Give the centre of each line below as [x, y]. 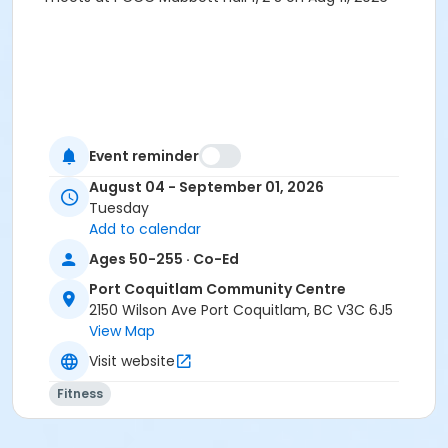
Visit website [132, 360]
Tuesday [119, 208]
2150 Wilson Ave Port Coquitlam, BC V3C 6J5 [241, 310]
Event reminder [144, 155]
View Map [122, 331]
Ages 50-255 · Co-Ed [164, 258]
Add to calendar [145, 229]
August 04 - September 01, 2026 [206, 187]
